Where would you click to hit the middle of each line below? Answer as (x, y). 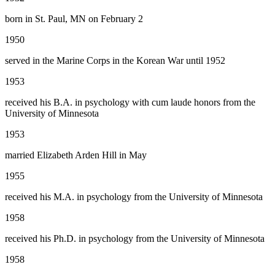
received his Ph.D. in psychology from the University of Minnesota (135, 239)
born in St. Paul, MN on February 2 (74, 19)
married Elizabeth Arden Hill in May (76, 155)
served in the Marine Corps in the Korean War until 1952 (115, 61)
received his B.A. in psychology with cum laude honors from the (130, 103)
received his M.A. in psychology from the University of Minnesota (134, 197)
